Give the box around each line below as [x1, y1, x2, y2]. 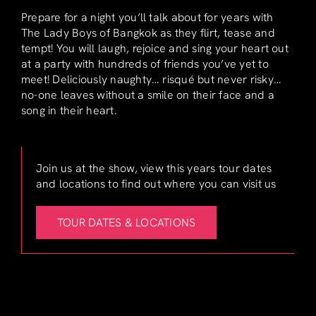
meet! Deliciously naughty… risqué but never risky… [20, 71, 281, 87]
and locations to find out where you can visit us [35, 176, 276, 191]
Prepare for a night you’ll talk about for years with [20, 9, 274, 25]
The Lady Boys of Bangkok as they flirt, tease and [20, 25, 275, 40]
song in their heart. [20, 102, 117, 118]
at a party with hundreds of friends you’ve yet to [20, 56, 269, 71]
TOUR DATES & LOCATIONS [56, 214, 196, 230]
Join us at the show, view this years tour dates [35, 160, 272, 176]
